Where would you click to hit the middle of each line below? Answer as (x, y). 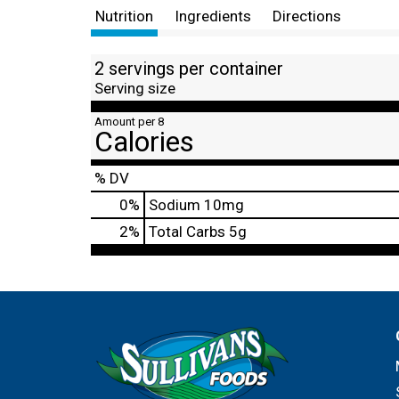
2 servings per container (189, 69)
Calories (144, 142)
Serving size (135, 88)
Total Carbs (187, 232)
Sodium (175, 205)
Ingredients (213, 16)
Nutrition (124, 16)
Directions (307, 16)
